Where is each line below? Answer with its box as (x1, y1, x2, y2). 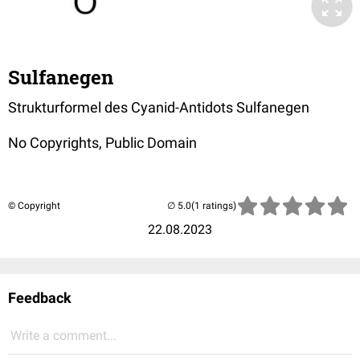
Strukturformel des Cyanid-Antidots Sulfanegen (8, 98, 309, 116)
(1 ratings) (191, 199, 236, 211)
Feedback (8, 288, 72, 306)
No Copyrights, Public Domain (8, 133, 197, 151)
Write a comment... (10, 327, 117, 343)
